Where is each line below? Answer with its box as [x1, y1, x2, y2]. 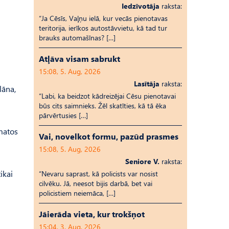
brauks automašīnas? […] [39, 33, 116, 42]
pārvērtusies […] [39, 110, 88, 120]
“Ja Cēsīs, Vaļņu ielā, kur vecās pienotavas [39, 13, 168, 23]
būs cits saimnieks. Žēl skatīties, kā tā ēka [39, 101, 166, 110]
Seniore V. [125, 156, 159, 166]
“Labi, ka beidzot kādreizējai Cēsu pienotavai [39, 91, 176, 101]
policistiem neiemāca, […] [39, 188, 116, 198]
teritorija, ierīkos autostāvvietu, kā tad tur [39, 23, 167, 33]
